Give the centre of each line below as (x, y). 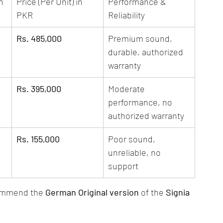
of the (152, 192)
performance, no (141, 102)
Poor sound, (133, 139)
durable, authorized (147, 52)
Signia (179, 192)
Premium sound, (141, 38)
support (123, 166)
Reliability (126, 15)
